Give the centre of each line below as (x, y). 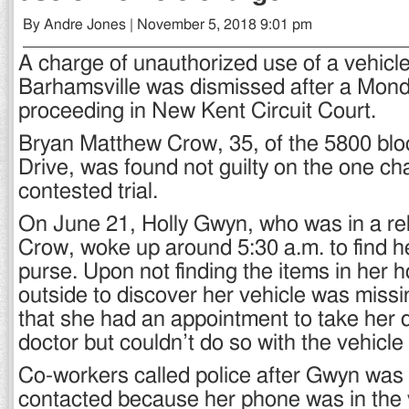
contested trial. (88, 192)
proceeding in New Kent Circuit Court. (197, 111)
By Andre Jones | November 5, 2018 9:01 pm (168, 25)
